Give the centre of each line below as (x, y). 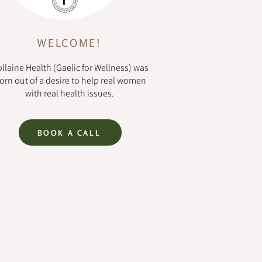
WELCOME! (69, 43)
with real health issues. (70, 93)
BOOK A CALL (69, 132)
